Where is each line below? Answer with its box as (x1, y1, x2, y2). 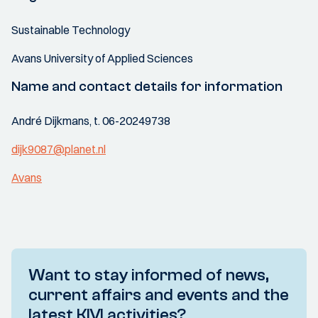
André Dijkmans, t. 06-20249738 (11, 114, 170, 128)
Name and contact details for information (11, 78, 283, 94)
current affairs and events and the (28, 285, 289, 305)
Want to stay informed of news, (28, 265, 269, 285)
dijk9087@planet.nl (11, 142, 106, 156)
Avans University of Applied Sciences (11, 51, 193, 65)
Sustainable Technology (11, 23, 130, 37)
